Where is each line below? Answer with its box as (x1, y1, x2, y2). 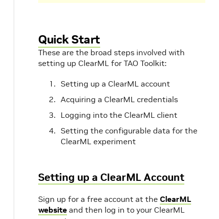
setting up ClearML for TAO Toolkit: (38, 58, 167, 68)
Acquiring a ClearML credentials (61, 94, 178, 104)
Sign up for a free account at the (38, 194, 160, 204)
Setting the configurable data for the (61, 126, 197, 135)
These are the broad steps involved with (38, 47, 185, 57)
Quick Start (38, 32, 100, 47)
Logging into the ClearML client (61, 110, 177, 120)
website (38, 205, 67, 215)
